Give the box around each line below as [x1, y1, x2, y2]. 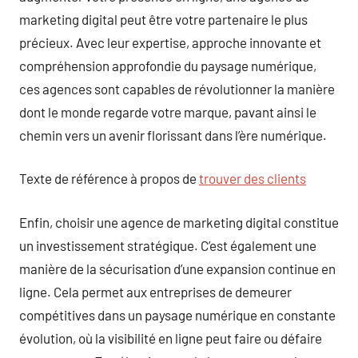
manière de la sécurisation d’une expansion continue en [19, 260, 336, 276]
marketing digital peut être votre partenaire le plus [19, 10, 308, 27]
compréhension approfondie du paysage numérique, [19, 57, 316, 74]
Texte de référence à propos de [19, 170, 199, 186]
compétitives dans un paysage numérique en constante [19, 306, 336, 323]
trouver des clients [199, 170, 306, 186]
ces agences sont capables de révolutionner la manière [19, 80, 335, 97]
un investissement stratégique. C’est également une [19, 237, 316, 253]
